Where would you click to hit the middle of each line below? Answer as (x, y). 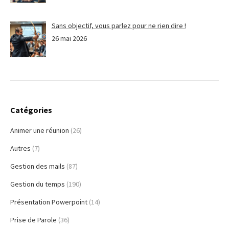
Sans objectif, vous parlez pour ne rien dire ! (119, 25)
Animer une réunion (40, 130)
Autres (20, 148)
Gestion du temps (38, 184)
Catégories (31, 110)
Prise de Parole (33, 220)
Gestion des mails (38, 166)
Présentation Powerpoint (49, 202)
